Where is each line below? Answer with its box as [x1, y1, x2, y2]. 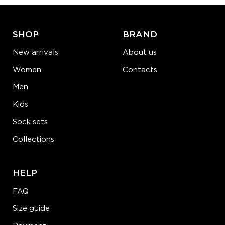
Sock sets [12, 119, 48, 126]
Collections [12, 136, 54, 143]
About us [122, 49, 157, 56]
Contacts [122, 66, 157, 73]
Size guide [12, 205, 50, 212]
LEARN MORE [20, 19, 63, 25]
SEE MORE [67, 19, 100, 25]
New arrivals [12, 49, 58, 56]
